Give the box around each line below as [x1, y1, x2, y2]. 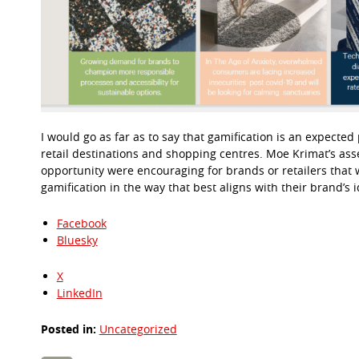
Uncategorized [99, 321, 177, 337]
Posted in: [40, 321, 96, 337]
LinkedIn [56, 284, 103, 301]
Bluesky [56, 232, 98, 248]
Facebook [56, 215, 107, 231]
